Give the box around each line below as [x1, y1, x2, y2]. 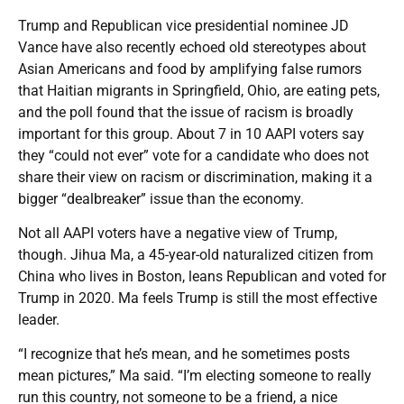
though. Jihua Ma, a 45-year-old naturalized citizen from [18, 246, 373, 264]
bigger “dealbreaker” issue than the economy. [18, 190, 304, 208]
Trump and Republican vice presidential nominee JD [18, 17, 349, 35]
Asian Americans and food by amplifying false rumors [18, 60, 362, 78]
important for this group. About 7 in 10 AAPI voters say [18, 125, 364, 143]
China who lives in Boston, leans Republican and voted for [18, 268, 386, 286]
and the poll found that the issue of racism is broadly [18, 104, 353, 122]
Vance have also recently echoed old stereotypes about [18, 39, 366, 57]
